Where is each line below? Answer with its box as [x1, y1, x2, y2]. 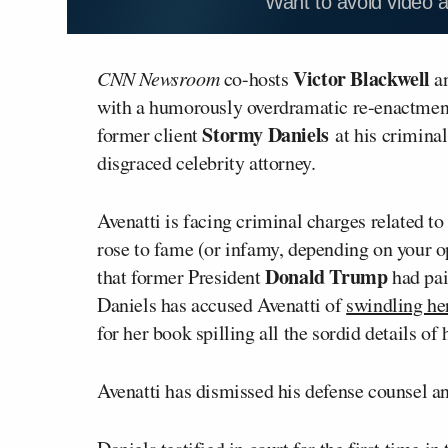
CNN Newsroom [97, 64, 220, 91]
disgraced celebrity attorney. [97, 148, 316, 176]
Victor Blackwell [293, 63, 435, 93]
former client [97, 120, 198, 148]
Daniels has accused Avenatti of [97, 290, 347, 318]
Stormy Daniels [197, 119, 329, 149]
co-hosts [219, 64, 294, 92]
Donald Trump [265, 261, 388, 291]
